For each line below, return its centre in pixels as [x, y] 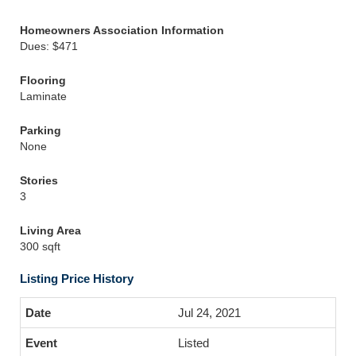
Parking [41, 130]
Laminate [43, 96]
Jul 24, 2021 [209, 313]
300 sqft [40, 246]
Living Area [50, 230]
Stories [39, 180]
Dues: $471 [49, 46]
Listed [193, 343]
